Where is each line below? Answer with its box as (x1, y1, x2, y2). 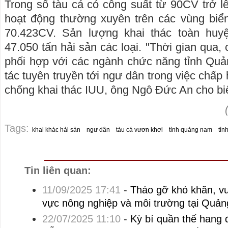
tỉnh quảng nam (169, 126, 212, 134)
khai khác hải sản (32, 126, 80, 134)
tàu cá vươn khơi (116, 126, 163, 134)
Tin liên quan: (24, 165, 91, 177)
